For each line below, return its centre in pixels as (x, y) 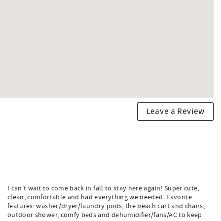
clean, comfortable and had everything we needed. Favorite (100, 197)
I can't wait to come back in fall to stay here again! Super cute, (103, 188)
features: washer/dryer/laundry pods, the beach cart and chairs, (106, 206)
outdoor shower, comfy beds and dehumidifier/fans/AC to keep (105, 215)
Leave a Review (175, 111)
